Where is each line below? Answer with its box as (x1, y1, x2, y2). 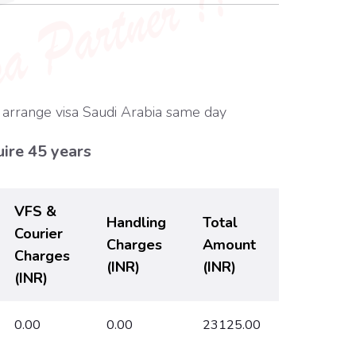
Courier (14, 224, 63, 243)
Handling (106, 213, 166, 232)
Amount (202, 235, 256, 254)
